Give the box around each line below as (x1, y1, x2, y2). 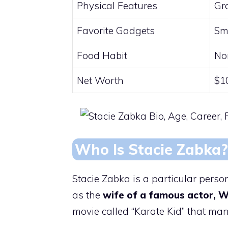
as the (72, 189, 103, 202)
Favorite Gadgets (77, 24, 155, 37)
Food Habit (77, 49, 127, 62)
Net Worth (77, 74, 124, 87)
